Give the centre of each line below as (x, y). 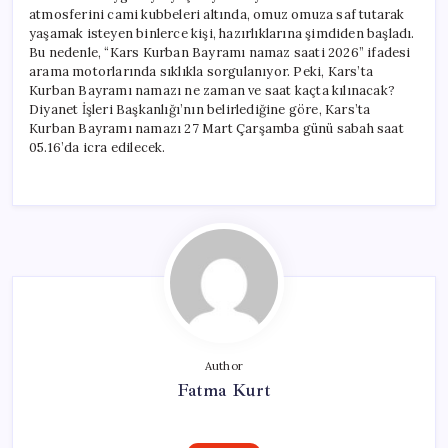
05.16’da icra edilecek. (97, 147)
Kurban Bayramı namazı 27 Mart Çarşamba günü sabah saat (216, 128)
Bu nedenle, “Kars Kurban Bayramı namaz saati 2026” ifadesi (220, 52)
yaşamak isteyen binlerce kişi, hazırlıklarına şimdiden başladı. (222, 33)
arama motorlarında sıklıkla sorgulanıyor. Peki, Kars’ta (201, 71)
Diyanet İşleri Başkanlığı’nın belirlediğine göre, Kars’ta (200, 109)
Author (224, 365)
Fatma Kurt (224, 389)
